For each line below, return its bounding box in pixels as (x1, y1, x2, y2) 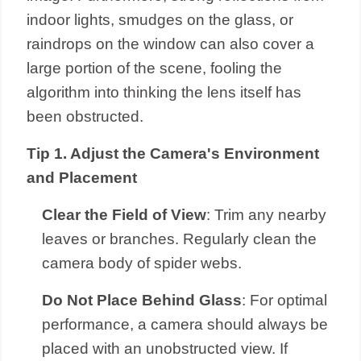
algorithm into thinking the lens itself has (27, 83, 302, 101)
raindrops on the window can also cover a (27, 35, 315, 52)
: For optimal (242, 291, 328, 309)
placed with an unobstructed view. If (42, 339, 288, 357)
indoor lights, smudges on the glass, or (27, 10, 294, 28)
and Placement (27, 168, 138, 186)
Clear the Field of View (42, 205, 207, 223)
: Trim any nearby (206, 205, 327, 223)
